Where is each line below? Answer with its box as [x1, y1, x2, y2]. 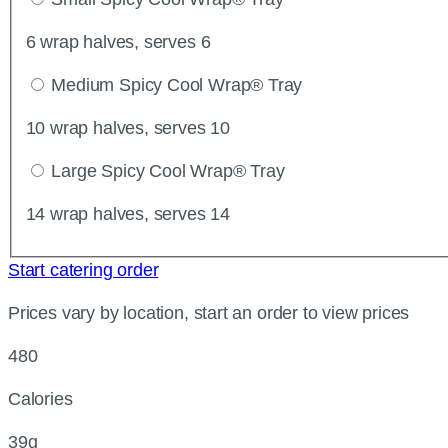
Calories [8, 388, 73, 409]
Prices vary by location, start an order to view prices [8, 302, 410, 323]
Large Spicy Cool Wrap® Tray [51, 160, 285, 181]
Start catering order [8, 259, 159, 280]
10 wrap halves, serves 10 [25, 117, 230, 138]
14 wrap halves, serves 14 [25, 203, 230, 224]
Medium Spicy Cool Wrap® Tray [51, 74, 303, 95]
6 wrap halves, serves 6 [25, 31, 211, 52]
